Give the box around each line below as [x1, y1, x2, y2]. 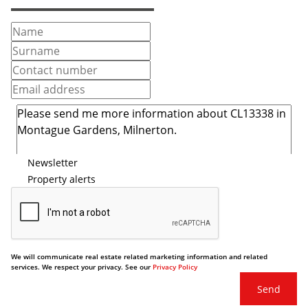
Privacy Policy [153, 262, 197, 272]
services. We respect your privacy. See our [11, 262, 153, 272]
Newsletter [27, 155, 78, 169]
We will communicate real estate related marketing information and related [11, 252, 267, 261]
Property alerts [27, 172, 96, 186]
